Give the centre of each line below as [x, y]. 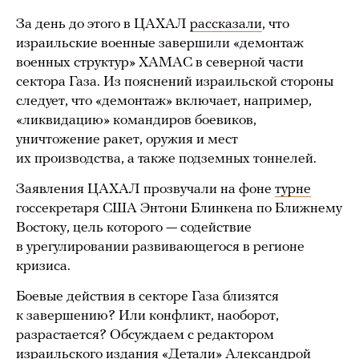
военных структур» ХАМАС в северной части [160, 63]
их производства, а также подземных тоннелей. [166, 159]
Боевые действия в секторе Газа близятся [147, 297]
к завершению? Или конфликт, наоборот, [147, 316]
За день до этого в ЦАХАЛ [103, 24]
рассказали [226, 24]
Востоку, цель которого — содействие [134, 228]
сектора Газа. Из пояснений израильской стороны [175, 82]
